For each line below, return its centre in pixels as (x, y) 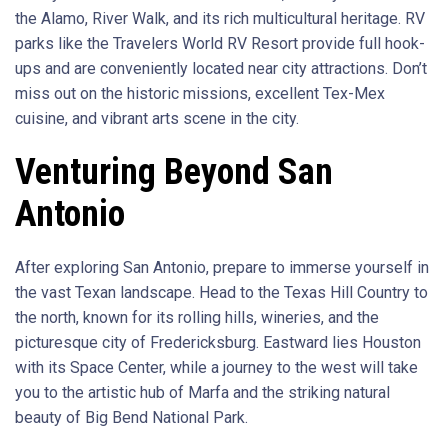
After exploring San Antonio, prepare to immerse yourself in (222, 267)
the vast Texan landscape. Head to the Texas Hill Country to (221, 292)
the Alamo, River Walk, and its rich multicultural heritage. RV (220, 18)
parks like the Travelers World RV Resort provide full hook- (220, 43)
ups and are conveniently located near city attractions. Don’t (221, 68)
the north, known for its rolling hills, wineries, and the (197, 317)
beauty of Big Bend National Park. (131, 417)
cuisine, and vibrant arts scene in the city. (157, 118)
